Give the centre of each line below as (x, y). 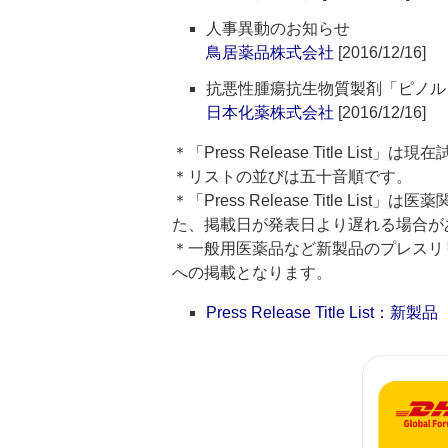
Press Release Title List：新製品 (322, 312)
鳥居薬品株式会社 (270, 52)
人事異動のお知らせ (278, 28)
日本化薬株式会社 (270, 112)
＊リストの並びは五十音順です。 (292, 176)
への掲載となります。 (252, 272)
